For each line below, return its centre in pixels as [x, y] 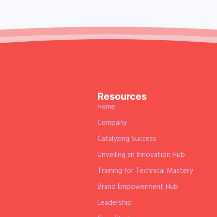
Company [112, 123]
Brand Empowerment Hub [138, 187]
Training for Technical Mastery [145, 171]
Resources [122, 97]
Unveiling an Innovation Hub [141, 155]
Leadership [114, 203]
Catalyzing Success [127, 139]
